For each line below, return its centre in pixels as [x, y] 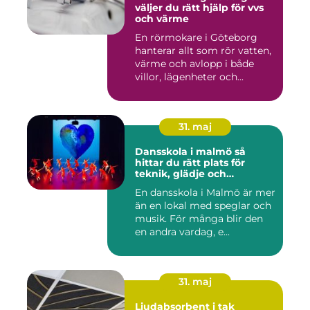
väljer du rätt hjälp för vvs [199, 8]
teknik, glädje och [181, 174]
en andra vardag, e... [182, 232]
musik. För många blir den [199, 219]
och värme [162, 19]
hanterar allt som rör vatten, [203, 51]
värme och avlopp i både [194, 64]
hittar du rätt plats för [190, 163]
